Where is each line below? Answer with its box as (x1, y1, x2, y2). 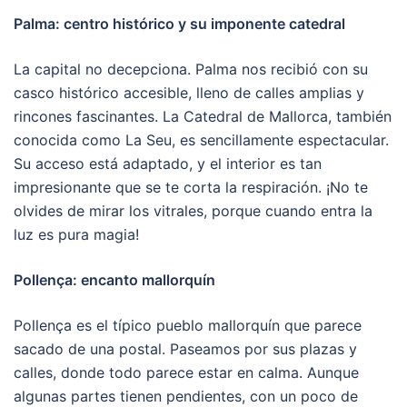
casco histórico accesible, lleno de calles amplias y (14, 83, 364, 102)
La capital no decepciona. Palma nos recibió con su (14, 59, 368, 78)
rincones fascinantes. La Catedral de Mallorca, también (14, 106, 392, 125)
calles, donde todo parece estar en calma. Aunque (14, 362, 359, 382)
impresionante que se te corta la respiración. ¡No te (14, 177, 368, 196)
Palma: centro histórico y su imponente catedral (14, 14, 345, 33)
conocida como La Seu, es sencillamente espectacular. (14, 130, 389, 149)
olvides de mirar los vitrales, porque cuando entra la (14, 201, 372, 220)
